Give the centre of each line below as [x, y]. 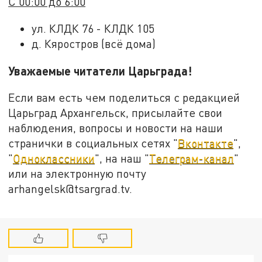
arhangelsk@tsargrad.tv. [70, 189]
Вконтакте [206, 143]
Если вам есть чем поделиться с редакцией [124, 98]
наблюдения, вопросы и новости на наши [116, 128]
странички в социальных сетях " [93, 143]
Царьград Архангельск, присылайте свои [116, 113]
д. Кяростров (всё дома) [94, 43]
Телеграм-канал [192, 158]
